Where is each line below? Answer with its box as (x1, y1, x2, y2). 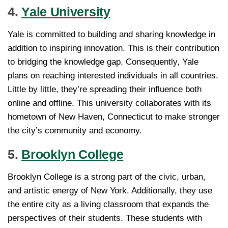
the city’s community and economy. (8, 126, 142, 136)
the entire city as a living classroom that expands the (8, 199, 209, 210)
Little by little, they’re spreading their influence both (8, 84, 202, 95)
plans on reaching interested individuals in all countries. (8, 71, 218, 81)
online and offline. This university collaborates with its (8, 98, 211, 108)
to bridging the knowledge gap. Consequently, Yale (8, 57, 198, 67)
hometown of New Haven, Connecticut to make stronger (8, 112, 220, 122)
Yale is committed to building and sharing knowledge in (8, 30, 215, 40)
